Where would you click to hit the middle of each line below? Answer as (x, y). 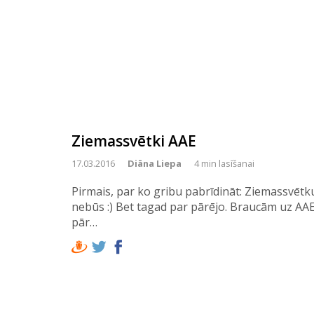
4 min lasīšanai (224, 163)
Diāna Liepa (155, 163)
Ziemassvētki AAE (134, 141)
